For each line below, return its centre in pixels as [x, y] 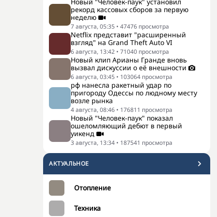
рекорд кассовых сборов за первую [130, 9]
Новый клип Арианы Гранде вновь [129, 60]
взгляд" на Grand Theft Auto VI [122, 42]
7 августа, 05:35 [93, 26]
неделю [84, 17]
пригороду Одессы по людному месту [134, 93]
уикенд [83, 133]
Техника [87, 208]
